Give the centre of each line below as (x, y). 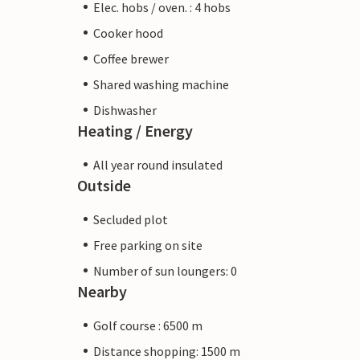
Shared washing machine (161, 84)
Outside (104, 185)
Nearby (102, 291)
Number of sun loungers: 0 (165, 270)
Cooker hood (128, 33)
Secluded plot (131, 219)
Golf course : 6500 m (148, 325)
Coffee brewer (131, 58)
